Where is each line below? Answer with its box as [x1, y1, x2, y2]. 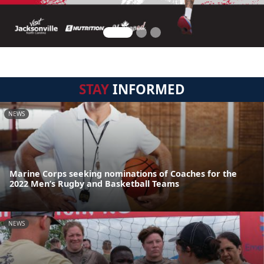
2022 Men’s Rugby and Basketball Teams [9, 178, 179, 190]
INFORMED [109, 80, 185, 98]
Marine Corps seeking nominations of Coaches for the [9, 168, 237, 180]
